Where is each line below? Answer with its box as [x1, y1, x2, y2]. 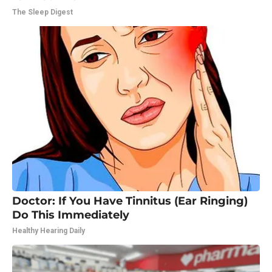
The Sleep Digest [12, 7, 73, 16]
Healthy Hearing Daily [12, 226, 85, 235]
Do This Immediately [12, 208, 129, 222]
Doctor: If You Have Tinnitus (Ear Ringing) [12, 194, 248, 208]
